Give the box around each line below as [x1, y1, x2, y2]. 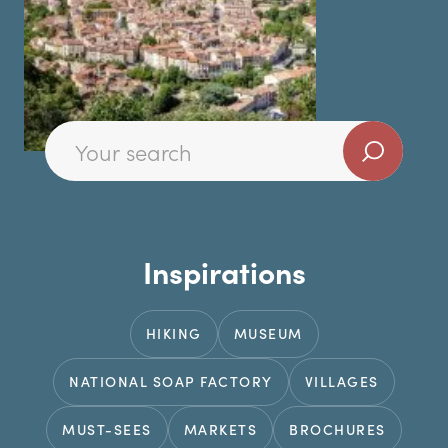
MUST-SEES [62, 419, 152, 439]
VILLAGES [304, 371, 379, 391]
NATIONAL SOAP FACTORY [69, 371, 273, 391]
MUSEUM [233, 323, 303, 343]
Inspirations [142, 250, 306, 292]
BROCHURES [289, 419, 386, 439]
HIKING [145, 323, 202, 343]
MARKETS [183, 419, 258, 439]
